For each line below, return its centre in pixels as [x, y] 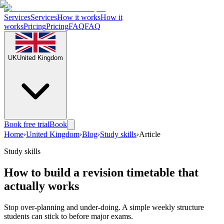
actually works [41, 186]
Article [150, 134]
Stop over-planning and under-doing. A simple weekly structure [104, 207]
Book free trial [27, 124]
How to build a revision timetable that [101, 172]
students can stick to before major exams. [68, 216]
